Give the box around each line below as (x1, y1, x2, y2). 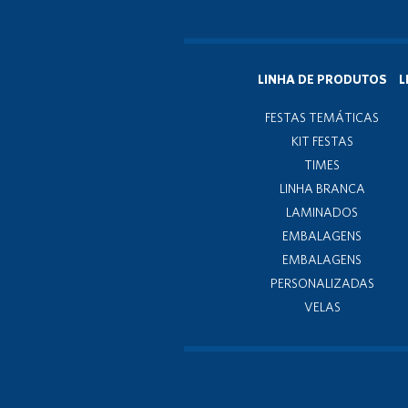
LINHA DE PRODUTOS (257, 72, 387, 87)
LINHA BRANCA (279, 181, 365, 196)
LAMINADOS (286, 205, 359, 219)
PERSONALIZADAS (270, 276, 374, 291)
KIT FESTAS (291, 134, 353, 148)
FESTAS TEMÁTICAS (265, 110, 380, 125)
